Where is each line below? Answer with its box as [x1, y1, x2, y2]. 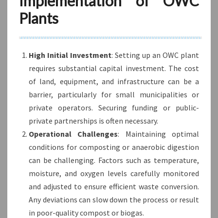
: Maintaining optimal [118, 128, 200, 139]
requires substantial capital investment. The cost [29, 63, 199, 73]
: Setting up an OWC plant [111, 50, 199, 60]
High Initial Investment [29, 50, 111, 60]
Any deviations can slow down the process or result [29, 194, 199, 204]
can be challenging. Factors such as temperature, [29, 155, 199, 165]
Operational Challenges [29, 128, 118, 139]
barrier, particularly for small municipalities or [29, 89, 199, 99]
